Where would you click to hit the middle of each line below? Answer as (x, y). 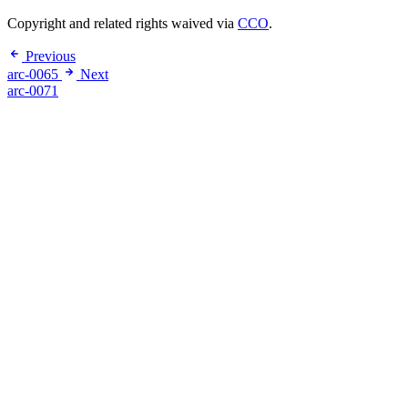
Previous (51, 56)
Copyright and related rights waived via (122, 24)
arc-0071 (33, 91)
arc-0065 (33, 75)
